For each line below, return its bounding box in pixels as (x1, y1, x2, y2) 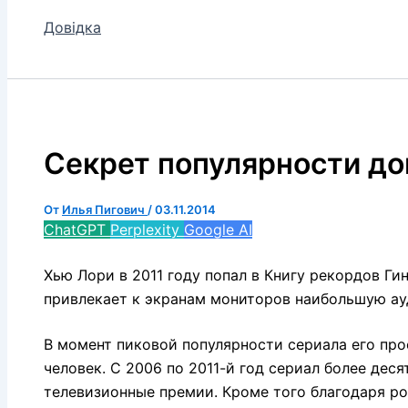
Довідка (44, 18, 101, 36)
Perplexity (110, 219, 184, 239)
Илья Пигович (62, 201, 148, 217)
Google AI (184, 219, 252, 239)
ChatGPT (44, 219, 110, 239)
